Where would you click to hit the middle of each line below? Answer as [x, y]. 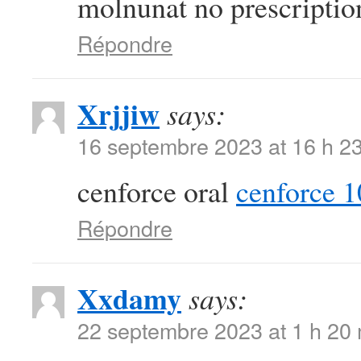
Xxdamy [129, 298]
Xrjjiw [118, 114]
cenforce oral [157, 191]
